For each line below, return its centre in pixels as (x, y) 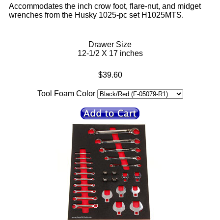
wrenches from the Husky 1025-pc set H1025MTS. (96, 15)
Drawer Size (110, 45)
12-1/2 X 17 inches (110, 54)
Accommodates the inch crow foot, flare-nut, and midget (105, 6)
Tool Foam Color (66, 94)
